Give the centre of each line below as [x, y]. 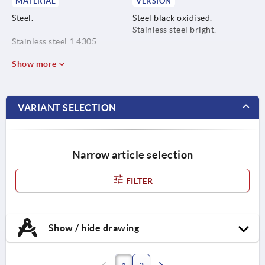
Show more [35, 64]
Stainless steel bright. [174, 29]
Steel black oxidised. [172, 17]
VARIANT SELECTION [67, 107]
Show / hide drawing [93, 227]
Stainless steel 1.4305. [55, 41]
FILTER [138, 181]
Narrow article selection [132, 154]
